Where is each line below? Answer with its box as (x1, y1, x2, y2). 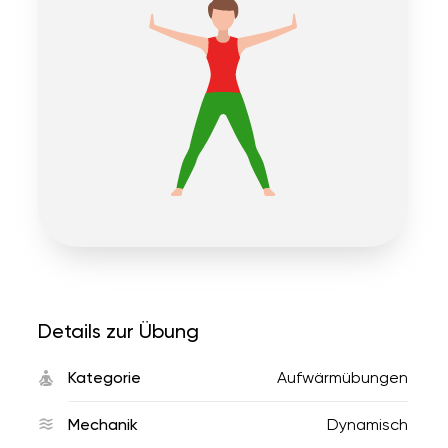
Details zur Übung (38, 319, 199, 343)
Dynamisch (327, 415, 408, 434)
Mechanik (68, 415, 138, 434)
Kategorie (68, 368, 141, 387)
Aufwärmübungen (277, 368, 408, 387)
